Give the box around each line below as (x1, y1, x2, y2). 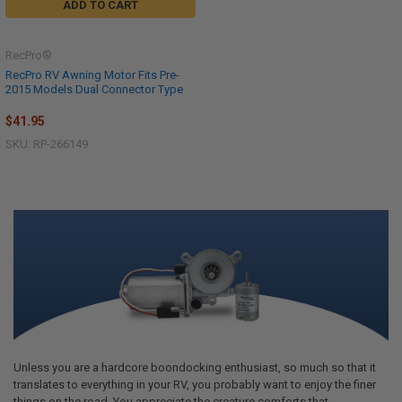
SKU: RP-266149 (5, 136, 88, 151)
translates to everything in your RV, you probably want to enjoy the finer (13, 377, 376, 391)
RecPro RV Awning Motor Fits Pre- (5, 68, 179, 83)
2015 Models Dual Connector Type (5, 83, 183, 97)
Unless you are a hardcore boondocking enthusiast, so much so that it (13, 360, 376, 374)
